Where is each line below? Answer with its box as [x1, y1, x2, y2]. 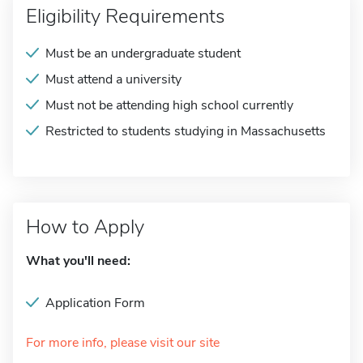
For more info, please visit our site [26, 334, 220, 352]
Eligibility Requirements [26, 3, 224, 29]
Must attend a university [45, 70, 181, 88]
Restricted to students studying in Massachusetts [45, 122, 326, 140]
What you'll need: [26, 252, 130, 270]
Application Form [45, 294, 145, 312]
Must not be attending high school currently [45, 96, 293, 114]
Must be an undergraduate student [45, 45, 241, 62]
